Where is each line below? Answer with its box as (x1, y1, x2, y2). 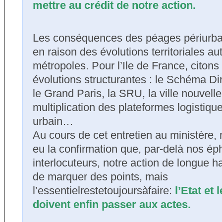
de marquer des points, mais (33, 170, 168, 183)
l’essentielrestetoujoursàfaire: (33, 184, 175, 197)
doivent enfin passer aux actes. (33, 198, 191, 211)
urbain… (33, 115, 73, 127)
